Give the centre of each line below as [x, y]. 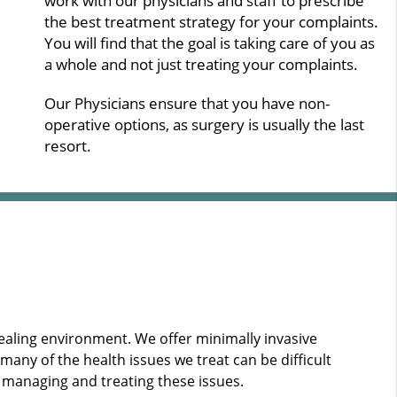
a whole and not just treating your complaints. [201, 64]
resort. [68, 145]
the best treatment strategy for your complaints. [211, 21]
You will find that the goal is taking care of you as [210, 43]
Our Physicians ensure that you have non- [187, 103]
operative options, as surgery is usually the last [204, 124]
